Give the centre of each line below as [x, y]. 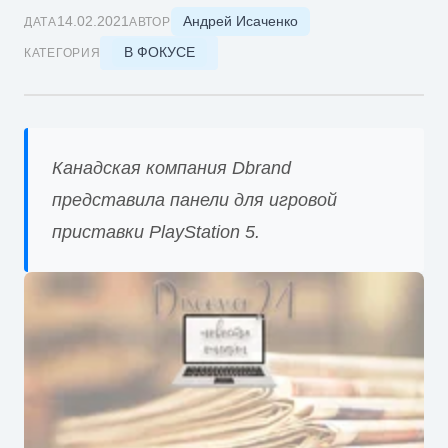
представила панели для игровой [194, 199]
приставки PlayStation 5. [156, 231]
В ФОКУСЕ [159, 52]
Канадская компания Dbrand [171, 167]
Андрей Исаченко [240, 21]
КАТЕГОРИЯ [62, 52]
